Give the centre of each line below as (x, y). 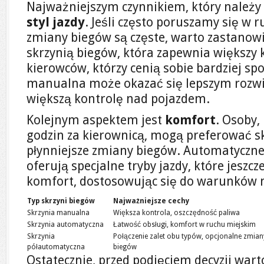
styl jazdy (56, 22)
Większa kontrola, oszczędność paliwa (176, 213)
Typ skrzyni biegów (61, 201)
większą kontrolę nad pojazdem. (118, 99)
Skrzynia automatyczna (65, 225)
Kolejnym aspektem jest (96, 120)
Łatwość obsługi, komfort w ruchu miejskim (184, 225)
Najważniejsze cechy (151, 201)
